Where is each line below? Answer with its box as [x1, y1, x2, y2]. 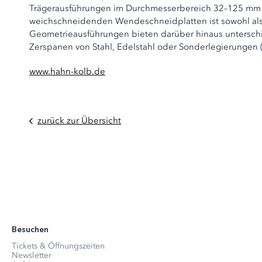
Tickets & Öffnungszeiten [12, 241, 105, 251]
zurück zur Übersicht [37, 115, 121, 126]
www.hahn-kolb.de [29, 66, 105, 77]
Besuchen [12, 225, 49, 235]
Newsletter [12, 250, 51, 261]
